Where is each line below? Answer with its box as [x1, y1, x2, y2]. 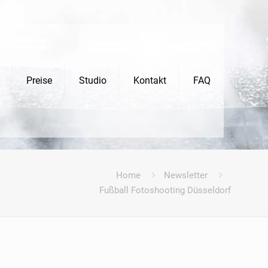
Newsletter [164, 170, 208, 181]
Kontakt [133, 75, 166, 86]
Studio [79, 75, 106, 86]
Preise [26, 75, 52, 86]
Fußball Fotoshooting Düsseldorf [99, 185, 231, 196]
